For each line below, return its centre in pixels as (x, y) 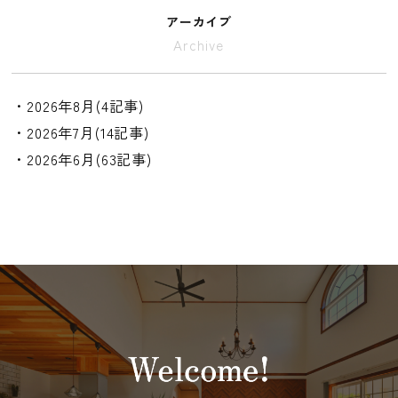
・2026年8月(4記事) (78, 106)
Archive (199, 45)
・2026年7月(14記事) (80, 133)
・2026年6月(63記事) (82, 159)
